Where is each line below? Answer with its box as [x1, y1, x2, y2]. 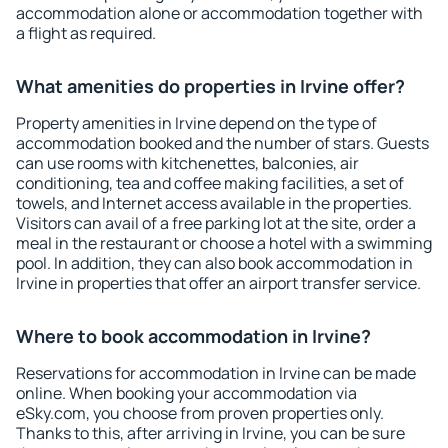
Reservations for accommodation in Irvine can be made [16, 362, 416, 384]
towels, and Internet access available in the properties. [16, 192, 412, 214]
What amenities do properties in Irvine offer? [16, 74, 405, 98]
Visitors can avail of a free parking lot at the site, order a [16, 212, 416, 234]
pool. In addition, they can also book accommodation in [16, 252, 413, 274]
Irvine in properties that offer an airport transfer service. [16, 272, 421, 294]
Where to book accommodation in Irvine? [16, 324, 371, 348]
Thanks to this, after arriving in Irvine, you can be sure [16, 422, 405, 444]
